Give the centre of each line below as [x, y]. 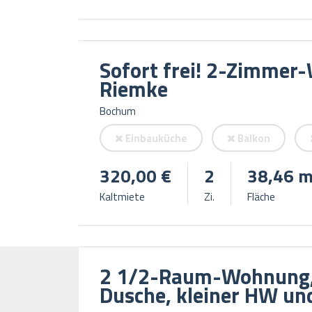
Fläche [261, 196]
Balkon [252, 138]
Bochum [117, 111]
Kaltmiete [122, 196]
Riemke [133, 89]
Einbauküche [155, 138]
